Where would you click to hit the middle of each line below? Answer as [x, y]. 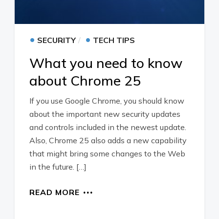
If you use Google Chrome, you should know [107, 101]
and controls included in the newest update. [108, 127]
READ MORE [55, 192]
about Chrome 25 [85, 80]
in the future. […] [58, 167]
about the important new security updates [105, 114]
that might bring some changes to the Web [107, 153]
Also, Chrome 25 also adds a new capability [108, 140]
